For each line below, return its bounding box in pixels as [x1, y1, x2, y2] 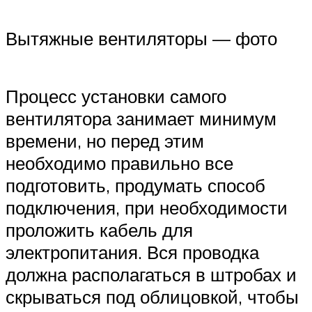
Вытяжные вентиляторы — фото [6, 26, 277, 49]
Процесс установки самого [6, 84, 226, 107]
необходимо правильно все [6, 151, 233, 174]
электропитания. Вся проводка [6, 240, 259, 263]
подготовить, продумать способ [6, 173, 265, 196]
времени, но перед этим [6, 129, 204, 152]
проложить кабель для [6, 218, 193, 241]
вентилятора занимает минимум [6, 107, 276, 130]
